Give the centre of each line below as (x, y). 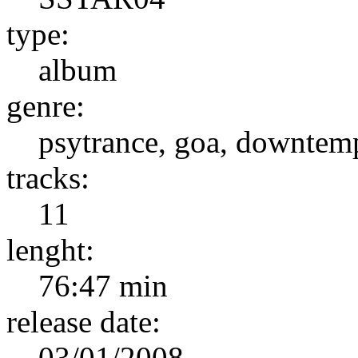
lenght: (50, 249)
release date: (84, 321)
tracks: (48, 177)
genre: (46, 105)
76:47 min (103, 285)
